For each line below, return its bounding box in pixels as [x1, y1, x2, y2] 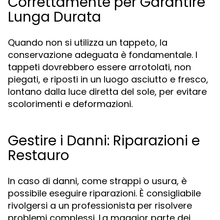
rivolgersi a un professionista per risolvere [8, 199, 192, 212]
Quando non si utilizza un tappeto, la [8, 36, 167, 49]
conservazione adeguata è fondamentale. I [8, 49, 197, 61]
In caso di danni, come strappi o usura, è [8, 175, 187, 187]
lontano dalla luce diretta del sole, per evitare [8, 85, 207, 98]
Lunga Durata [8, 7, 101, 27]
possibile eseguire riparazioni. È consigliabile [8, 187, 201, 199]
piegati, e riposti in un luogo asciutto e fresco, [8, 73, 208, 85]
